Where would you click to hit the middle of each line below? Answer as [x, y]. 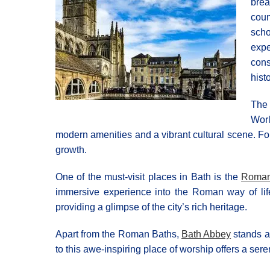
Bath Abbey [206, 234]
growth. [71, 150]
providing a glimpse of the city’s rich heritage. [151, 207]
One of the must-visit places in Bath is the [148, 177]
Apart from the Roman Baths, [118, 234]
